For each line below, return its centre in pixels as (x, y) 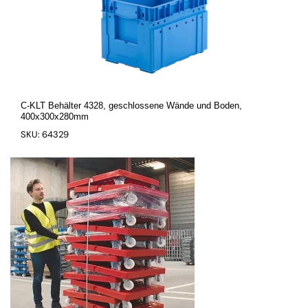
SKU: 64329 (45, 134)
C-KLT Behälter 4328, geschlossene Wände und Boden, (131, 106)
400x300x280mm (55, 117)
